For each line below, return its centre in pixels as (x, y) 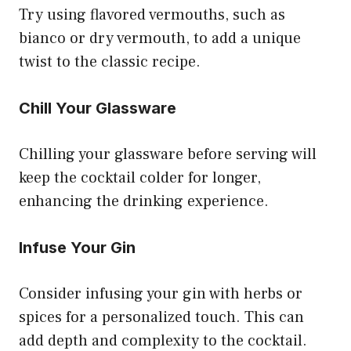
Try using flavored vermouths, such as (152, 14)
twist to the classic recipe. (110, 62)
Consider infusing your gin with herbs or (161, 293)
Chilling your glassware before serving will (168, 154)
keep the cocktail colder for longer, (140, 177)
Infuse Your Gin (77, 247)
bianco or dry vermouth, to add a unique (160, 38)
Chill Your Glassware (98, 108)
